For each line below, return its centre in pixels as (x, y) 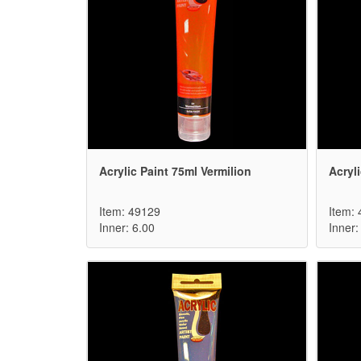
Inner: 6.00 (127, 228)
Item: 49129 (130, 212)
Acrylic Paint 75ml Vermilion (175, 171)
